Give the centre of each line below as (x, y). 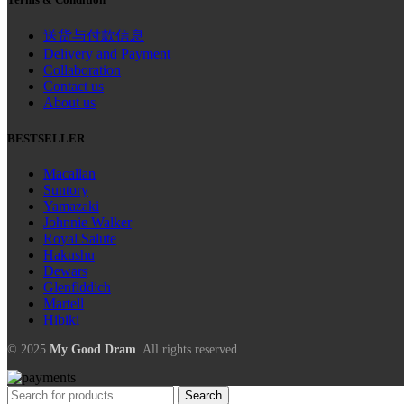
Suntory (66, 189)
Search (203, 395)
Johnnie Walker (87, 222)
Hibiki (61, 319)
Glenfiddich (77, 287)
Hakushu (69, 254)
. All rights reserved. (188, 349)
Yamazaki (71, 206)
